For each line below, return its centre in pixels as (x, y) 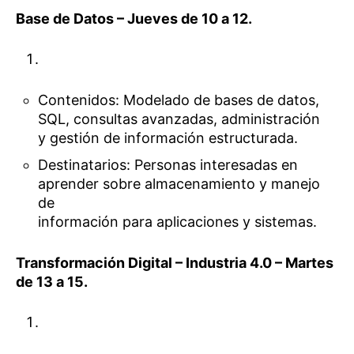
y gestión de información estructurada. (168, 137)
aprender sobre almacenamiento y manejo (179, 183)
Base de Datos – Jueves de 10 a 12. (134, 18)
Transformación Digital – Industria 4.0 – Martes (175, 263)
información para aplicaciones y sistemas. (178, 221)
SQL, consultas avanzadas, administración (179, 119)
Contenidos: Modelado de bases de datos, (179, 100)
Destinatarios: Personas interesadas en (168, 164)
